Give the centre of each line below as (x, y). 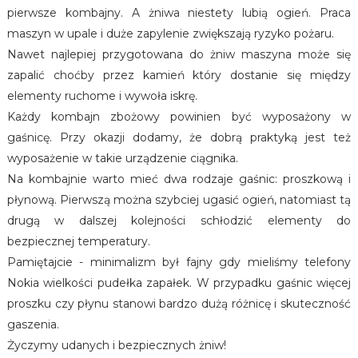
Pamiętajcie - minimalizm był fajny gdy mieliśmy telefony (179, 262)
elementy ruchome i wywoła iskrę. (102, 96)
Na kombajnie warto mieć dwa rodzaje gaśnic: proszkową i (179, 179)
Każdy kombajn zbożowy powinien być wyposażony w (179, 117)
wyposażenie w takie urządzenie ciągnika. (122, 158)
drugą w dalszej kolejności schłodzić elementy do (179, 221)
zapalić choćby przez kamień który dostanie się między (179, 75)
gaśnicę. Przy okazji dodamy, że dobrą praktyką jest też (179, 137)
